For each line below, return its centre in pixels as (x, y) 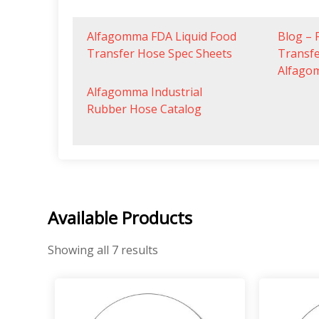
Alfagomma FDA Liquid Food (162, 36)
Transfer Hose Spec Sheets (160, 53)
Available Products (120, 217)
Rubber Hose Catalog (145, 109)
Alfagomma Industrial (145, 91)
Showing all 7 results (103, 250)
